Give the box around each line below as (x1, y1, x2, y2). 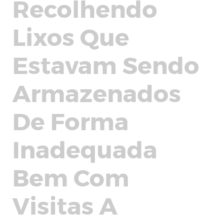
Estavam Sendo (12, 50, 199, 78)
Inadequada (12, 134, 157, 163)
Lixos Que (12, 22, 129, 50)
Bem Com (12, 162, 129, 191)
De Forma (12, 106, 129, 135)
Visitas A (12, 190, 123, 219)
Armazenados (12, 78, 181, 107)
